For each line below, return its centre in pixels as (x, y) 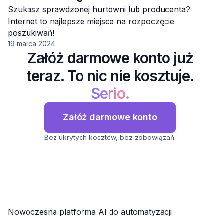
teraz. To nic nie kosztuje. (110, 75)
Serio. (110, 93)
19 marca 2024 (31, 43)
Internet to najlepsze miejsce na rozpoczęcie (91, 21)
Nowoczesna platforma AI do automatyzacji (90, 211)
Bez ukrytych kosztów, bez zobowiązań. (110, 137)
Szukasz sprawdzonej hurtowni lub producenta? (99, 9)
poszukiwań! (31, 33)
